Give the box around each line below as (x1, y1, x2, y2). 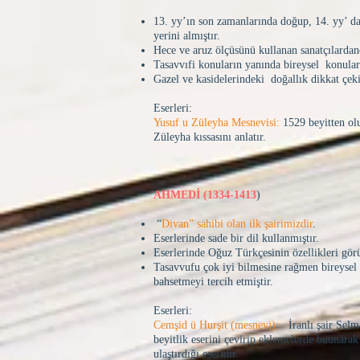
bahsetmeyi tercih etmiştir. (153, 276, 273, 288)
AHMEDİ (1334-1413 (153, 189, 256, 201)
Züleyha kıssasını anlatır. (153, 131, 266, 143)
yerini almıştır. (153, 30, 220, 42)
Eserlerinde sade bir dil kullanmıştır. (153, 232, 319, 244)
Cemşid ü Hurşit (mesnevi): (153, 319, 279, 331)
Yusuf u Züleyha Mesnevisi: (153, 117, 280, 129)
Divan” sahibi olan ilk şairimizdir (162, 218, 313, 230)
